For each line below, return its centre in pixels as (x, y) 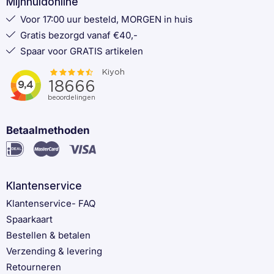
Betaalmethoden (48, 130)
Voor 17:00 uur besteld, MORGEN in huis (106, 19)
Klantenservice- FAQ (51, 204)
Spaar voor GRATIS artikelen (82, 51)
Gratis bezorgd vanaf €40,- (79, 35)
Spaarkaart (29, 220)
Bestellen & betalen (48, 235)
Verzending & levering (54, 251)
